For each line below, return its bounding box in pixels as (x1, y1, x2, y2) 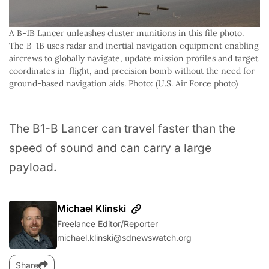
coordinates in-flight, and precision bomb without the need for (9, 65, 255, 76)
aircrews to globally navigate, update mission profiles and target (9, 52, 258, 64)
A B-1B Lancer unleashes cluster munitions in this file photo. (9, 27, 244, 38)
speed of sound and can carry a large (9, 140, 211, 155)
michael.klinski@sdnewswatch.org (57, 232, 192, 243)
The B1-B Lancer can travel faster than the (9, 121, 235, 136)
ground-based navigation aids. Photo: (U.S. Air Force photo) (9, 77, 238, 89)
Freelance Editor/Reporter (57, 218, 158, 229)
